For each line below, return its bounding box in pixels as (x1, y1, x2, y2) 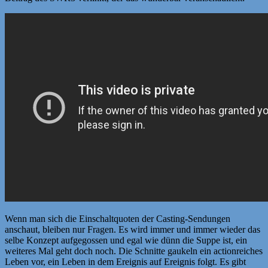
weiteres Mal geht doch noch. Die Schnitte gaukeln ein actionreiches (5, 245, 263, 256)
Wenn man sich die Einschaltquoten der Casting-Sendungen (5, 213, 230, 224)
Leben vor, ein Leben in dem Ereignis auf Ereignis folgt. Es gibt (5, 256, 246, 267)
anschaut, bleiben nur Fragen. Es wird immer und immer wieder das (5, 224, 260, 234)
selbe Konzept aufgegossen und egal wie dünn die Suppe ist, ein (5, 234, 247, 245)
